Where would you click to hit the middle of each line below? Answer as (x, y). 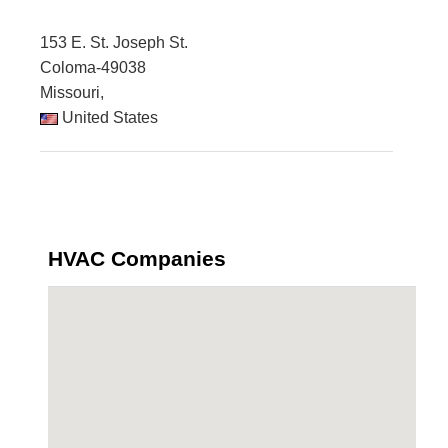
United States (108, 118)
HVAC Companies (136, 259)
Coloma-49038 (93, 68)
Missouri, (72, 93)
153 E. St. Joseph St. (114, 43)
